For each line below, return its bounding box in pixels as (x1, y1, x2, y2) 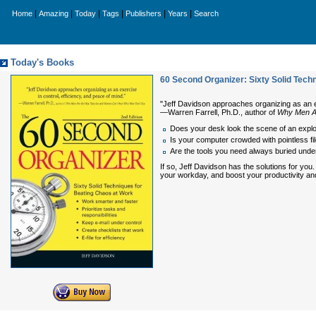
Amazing (39, 9, 68, 18)
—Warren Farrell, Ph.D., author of (160, 107, 277, 116)
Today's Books (11, 58, 74, 68)
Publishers (126, 9, 162, 18)
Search (194, 9, 219, 18)
